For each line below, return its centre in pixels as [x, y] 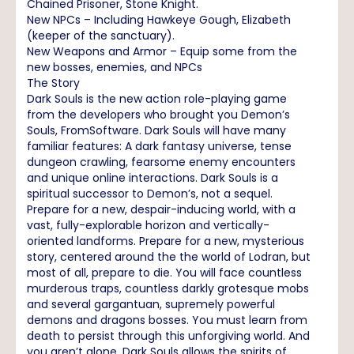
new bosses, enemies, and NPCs [115, 67]
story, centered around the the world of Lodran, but [169, 256]
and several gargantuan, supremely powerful [151, 304]
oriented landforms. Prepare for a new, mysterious [166, 241]
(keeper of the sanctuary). [101, 35]
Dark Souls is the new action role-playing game [157, 98]
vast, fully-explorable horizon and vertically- [148, 225]
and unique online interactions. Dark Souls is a [153, 177]
